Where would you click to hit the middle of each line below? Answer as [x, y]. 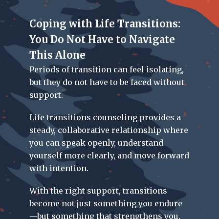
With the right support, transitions [98, 191]
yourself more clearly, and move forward [109, 156]
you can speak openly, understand [96, 143]
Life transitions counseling [83, 118]
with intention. [59, 168]
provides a [159, 118]
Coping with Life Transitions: [105, 24]
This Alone [57, 55]
